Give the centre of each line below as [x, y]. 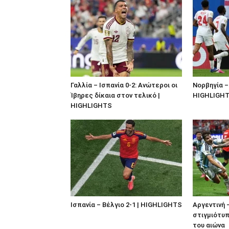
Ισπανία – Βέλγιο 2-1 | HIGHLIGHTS [126, 204]
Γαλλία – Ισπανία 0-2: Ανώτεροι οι [124, 85]
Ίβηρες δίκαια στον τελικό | [115, 95]
